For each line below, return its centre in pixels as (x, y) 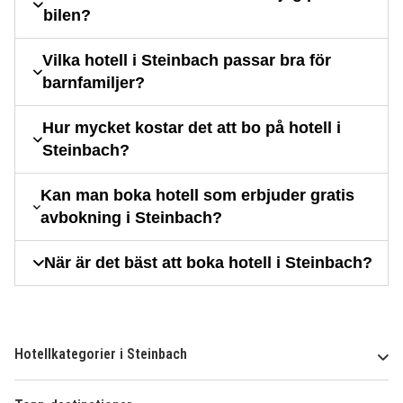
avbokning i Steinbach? (131, 218)
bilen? (67, 16)
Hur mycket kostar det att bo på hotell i (192, 128)
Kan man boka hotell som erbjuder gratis (197, 196)
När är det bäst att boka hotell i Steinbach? (208, 263)
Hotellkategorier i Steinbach (101, 354)
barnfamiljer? (94, 83)
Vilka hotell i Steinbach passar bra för (187, 61)
